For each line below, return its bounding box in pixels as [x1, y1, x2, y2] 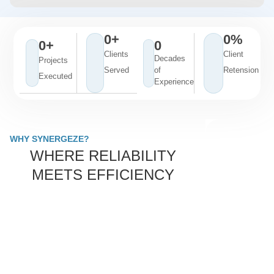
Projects [39, 55, 68, 65]
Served [103, 65, 129, 75]
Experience [154, 76, 194, 86]
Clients [103, 49, 128, 59]
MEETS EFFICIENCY [31, 166, 174, 183]
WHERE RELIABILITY [29, 147, 176, 164]
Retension [223, 65, 259, 75]
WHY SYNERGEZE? [10, 133, 89, 144]
